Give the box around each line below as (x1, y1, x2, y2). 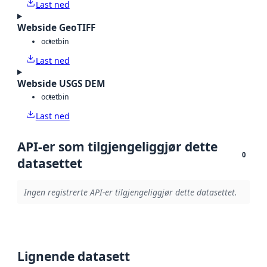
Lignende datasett (17, 248, 130, 265)
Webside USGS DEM (17, 77, 105, 90)
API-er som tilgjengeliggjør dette (17, 138, 218, 156)
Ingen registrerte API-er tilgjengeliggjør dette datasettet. (23, 186, 237, 198)
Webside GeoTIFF (17, 21, 95, 35)
